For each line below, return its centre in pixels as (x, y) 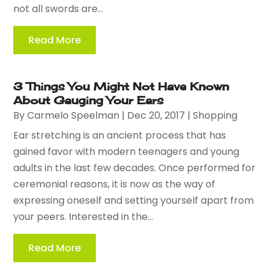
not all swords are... (58, 8)
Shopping (215, 115)
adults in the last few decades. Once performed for (135, 168)
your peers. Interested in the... (83, 216)
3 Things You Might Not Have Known (121, 86)
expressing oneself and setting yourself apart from (134, 200)
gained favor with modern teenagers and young (127, 151)
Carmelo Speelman (74, 115)
